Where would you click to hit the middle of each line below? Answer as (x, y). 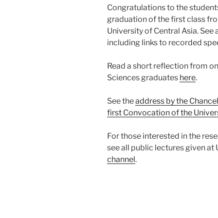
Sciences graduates (143, 77)
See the (121, 101)
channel (121, 159)
